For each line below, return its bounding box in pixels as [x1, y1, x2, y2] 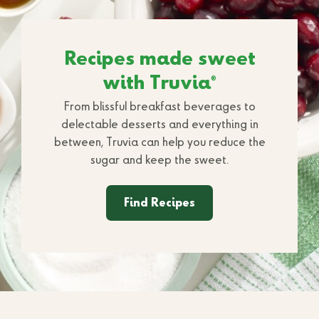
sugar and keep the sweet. [90, 155, 229, 167]
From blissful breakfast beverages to [63, 101, 256, 113]
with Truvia [103, 74, 211, 93]
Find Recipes [124, 197, 195, 209]
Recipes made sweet [63, 50, 256, 69]
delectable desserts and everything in [61, 119, 258, 131]
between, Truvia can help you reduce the [53, 137, 266, 149]
